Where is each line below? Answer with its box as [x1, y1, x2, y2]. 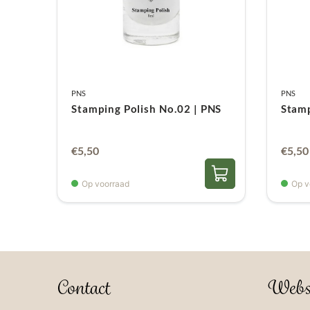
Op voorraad [82, 178, 130, 189]
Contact [57, 275, 111, 301]
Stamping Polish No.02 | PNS [71, 102, 222, 115]
